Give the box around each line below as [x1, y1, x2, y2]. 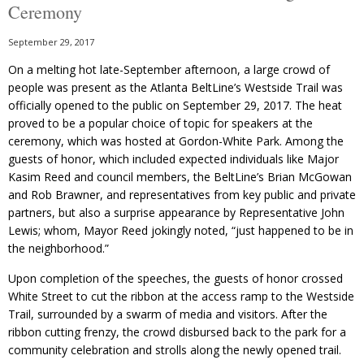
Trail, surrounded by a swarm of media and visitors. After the [8, 306, 327, 323]
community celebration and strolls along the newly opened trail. [8, 342, 341, 358]
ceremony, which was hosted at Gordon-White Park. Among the [8, 133, 344, 149]
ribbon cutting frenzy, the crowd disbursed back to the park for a [8, 324, 346, 340]
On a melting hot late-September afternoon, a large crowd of [8, 62, 330, 78]
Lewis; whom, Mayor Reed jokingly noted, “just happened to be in [8, 223, 353, 239]
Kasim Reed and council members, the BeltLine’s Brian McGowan [8, 169, 352, 185]
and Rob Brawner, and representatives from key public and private [8, 187, 356, 203]
